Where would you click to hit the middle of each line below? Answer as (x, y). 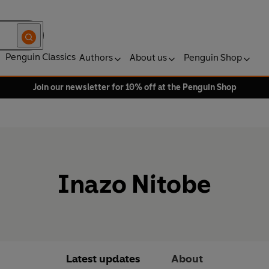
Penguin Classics (41, 57)
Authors (96, 57)
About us (148, 57)
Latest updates (103, 259)
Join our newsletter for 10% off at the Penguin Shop (134, 87)
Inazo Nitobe (134, 184)
